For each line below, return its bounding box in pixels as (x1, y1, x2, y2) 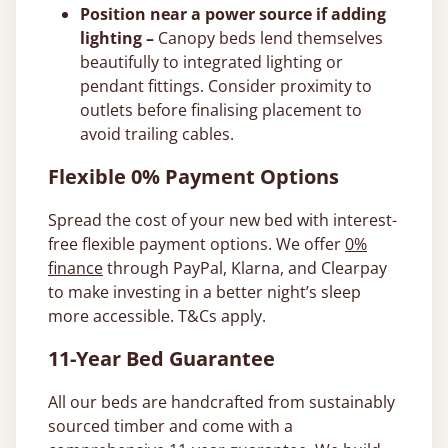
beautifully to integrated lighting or (80, 51, 343, 73)
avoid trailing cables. (80, 123, 234, 145)
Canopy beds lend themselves (154, 27, 383, 49)
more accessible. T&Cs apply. (48, 305, 266, 327)
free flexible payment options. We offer (48, 233, 345, 255)
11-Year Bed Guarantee (48, 345, 275, 372)
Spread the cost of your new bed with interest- (48, 209, 397, 231)
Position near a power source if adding (80, 3, 386, 25)
